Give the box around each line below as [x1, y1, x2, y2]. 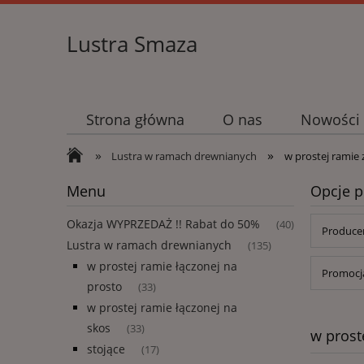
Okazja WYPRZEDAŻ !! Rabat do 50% [67, 216, 260, 232]
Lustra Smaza [67, 29, 197, 58]
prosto [87, 279, 122, 295]
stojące [87, 341, 125, 357]
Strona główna [85, 110, 184, 130]
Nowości [301, 110, 361, 130]
